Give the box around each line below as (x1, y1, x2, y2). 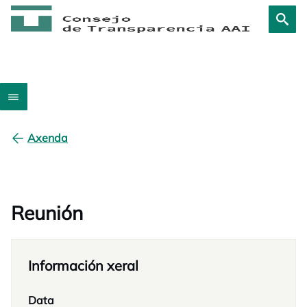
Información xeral (28, 257, 138, 274)
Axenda (27, 131, 68, 145)
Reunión (11, 201, 83, 225)
